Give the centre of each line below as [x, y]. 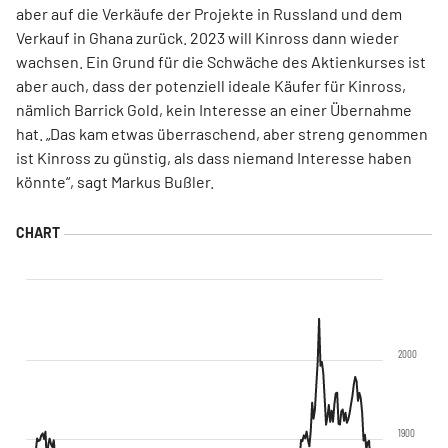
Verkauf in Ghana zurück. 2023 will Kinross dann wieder [207, 37]
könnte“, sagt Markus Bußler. [115, 181]
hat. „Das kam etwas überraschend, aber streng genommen [222, 133]
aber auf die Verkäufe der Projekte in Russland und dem [209, 13]
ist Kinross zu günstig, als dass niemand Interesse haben [214, 157]
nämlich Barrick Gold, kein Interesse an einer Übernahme [214, 109]
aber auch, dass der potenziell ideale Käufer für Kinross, [211, 85]
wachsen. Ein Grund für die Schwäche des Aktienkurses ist [221, 61]
